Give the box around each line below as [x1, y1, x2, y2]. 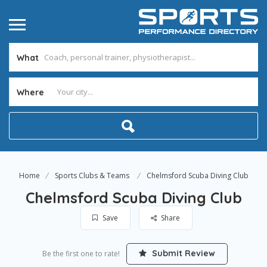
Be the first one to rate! [42, 249, 120, 259]
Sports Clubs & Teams [54, 170, 129, 181]
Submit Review [150, 248, 215, 259]
